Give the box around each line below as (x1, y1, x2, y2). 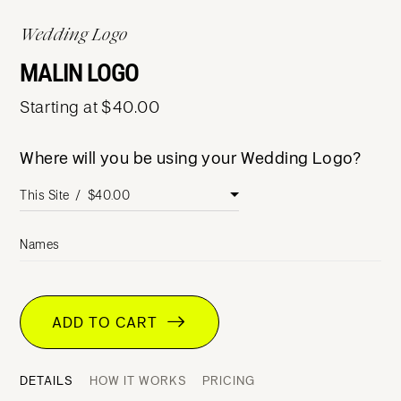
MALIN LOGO (20, 57, 140, 88)
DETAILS (20, 371, 74, 388)
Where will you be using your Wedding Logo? (20, 146, 362, 168)
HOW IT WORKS (89, 371, 187, 388)
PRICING (202, 371, 256, 388)
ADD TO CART (52, 311, 167, 332)
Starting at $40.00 (20, 95, 159, 117)
